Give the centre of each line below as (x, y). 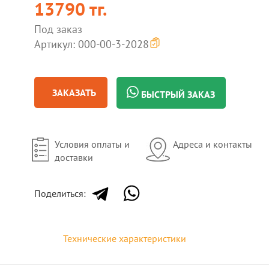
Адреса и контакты (212, 144)
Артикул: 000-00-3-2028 (92, 44)
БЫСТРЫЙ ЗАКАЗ (177, 94)
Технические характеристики (125, 238)
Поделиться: (60, 193)
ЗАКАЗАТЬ (74, 92)
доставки (74, 157)
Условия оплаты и (92, 144)
